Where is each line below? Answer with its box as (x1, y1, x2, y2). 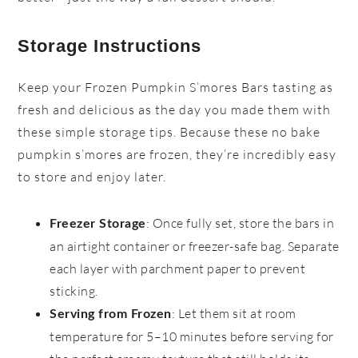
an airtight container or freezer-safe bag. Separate (50, 238, 340, 255)
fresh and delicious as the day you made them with (18, 101, 332, 118)
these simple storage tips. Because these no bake (18, 124, 321, 141)
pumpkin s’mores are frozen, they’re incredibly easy (18, 146, 337, 163)
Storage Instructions (18, 36, 202, 57)
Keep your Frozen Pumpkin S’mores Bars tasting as (18, 79, 334, 96)
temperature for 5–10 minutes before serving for (50, 328, 334, 345)
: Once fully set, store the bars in (145, 215, 335, 232)
